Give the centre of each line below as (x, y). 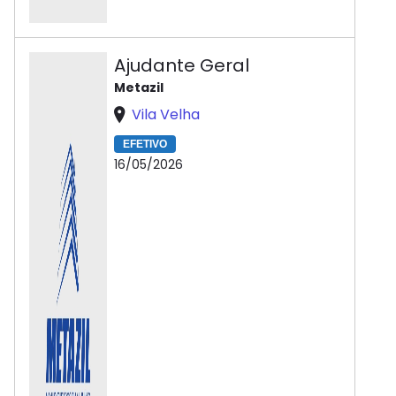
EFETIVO (145, 145)
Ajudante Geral (182, 65)
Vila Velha (166, 114)
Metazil (139, 88)
